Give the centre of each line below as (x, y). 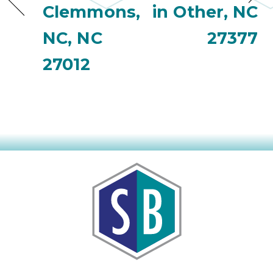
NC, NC (73, 38)
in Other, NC (205, 12)
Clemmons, (91, 12)
